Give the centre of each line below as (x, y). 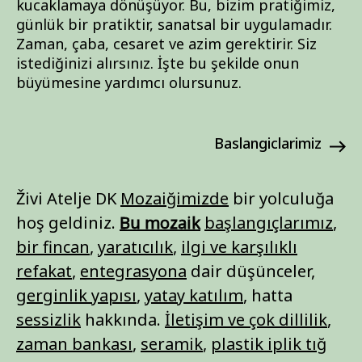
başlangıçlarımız (269, 223)
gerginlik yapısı (76, 295)
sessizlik (48, 320)
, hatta (268, 295)
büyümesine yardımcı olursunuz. (129, 82)
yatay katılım (194, 295)
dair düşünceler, (251, 271)
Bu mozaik (160, 223)
